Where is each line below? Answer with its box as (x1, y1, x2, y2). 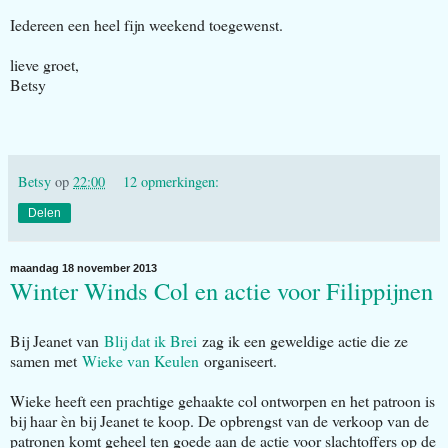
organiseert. (199, 350, 277, 372)
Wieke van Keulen (82, 350, 199, 372)
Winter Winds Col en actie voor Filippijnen (10, 274, 433, 308)
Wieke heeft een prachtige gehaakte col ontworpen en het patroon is (10, 390, 435, 412)
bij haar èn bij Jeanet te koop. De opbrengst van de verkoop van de (10, 410, 429, 432)
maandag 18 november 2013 (10, 262, 157, 275)
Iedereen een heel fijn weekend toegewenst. (10, 14, 283, 36)
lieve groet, (10, 54, 79, 76)
